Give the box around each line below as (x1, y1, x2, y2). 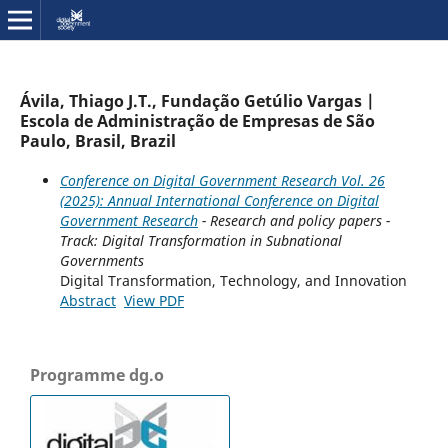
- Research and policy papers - (197, 210, 390, 230)
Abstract (59, 290, 116, 310)
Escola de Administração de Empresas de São (19, 109, 375, 132)
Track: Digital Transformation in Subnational (59, 230, 342, 250)
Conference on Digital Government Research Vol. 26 (59, 170, 385, 190)
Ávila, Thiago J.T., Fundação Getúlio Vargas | (19, 89, 375, 112)
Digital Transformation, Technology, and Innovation (59, 270, 407, 290)
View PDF (123, 290, 184, 310)
